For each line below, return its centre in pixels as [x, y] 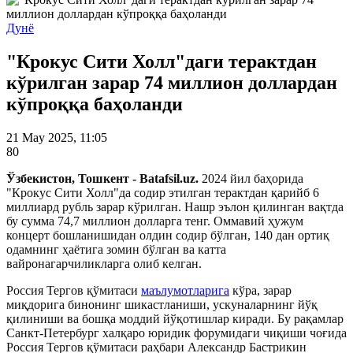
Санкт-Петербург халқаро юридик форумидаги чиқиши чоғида [176, 333]
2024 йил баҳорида [253, 178]
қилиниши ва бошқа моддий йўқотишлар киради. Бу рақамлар [175, 318]
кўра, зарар [260, 290]
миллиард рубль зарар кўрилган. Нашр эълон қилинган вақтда [175, 206]
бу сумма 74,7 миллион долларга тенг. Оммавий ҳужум [155, 221]
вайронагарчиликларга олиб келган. [104, 263]
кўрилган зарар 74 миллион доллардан [172, 82]
